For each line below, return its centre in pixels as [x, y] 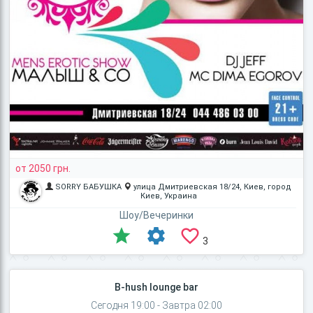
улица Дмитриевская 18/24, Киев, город [213, 187]
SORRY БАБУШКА [89, 187]
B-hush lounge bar [156, 287]
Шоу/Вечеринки [156, 216]
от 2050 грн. [43, 169]
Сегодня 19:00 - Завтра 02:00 [156, 306]
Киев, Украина [168, 196]
